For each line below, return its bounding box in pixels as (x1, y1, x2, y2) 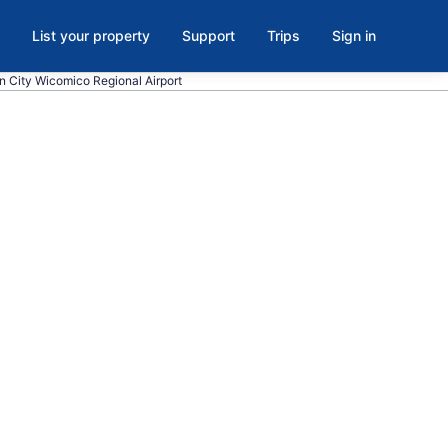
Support (182, 27, 235, 44)
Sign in (332, 27, 376, 44)
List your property (32, 27, 150, 44)
